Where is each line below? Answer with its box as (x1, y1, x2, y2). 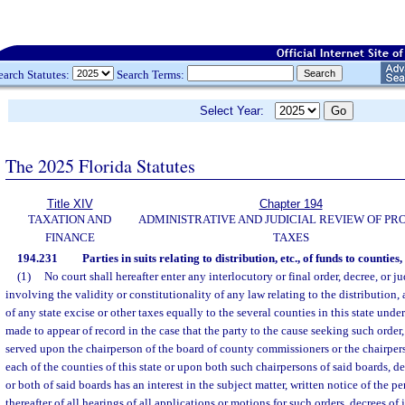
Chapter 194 (259, 197, 323, 211)
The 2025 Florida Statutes (5, 153, 195, 178)
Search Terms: (114, 67, 187, 81)
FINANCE (44, 231, 95, 244)
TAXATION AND (28, 212, 111, 226)
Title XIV (46, 197, 93, 211)
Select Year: (200, 104, 275, 118)
